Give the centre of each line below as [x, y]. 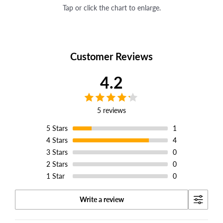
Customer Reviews [111, 56]
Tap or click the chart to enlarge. [111, 7]
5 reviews [111, 110]
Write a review [102, 200]
